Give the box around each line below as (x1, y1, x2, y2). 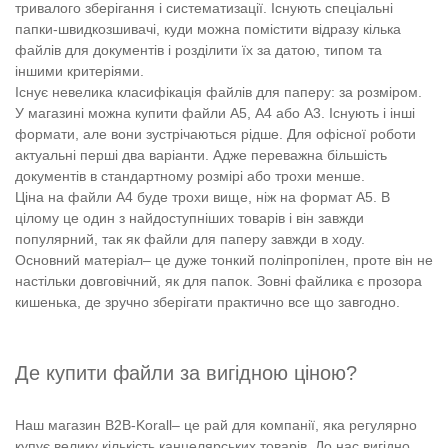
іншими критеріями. (15, 62, 144, 79)
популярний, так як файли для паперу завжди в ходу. (15, 230, 365, 247)
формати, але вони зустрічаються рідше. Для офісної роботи (15, 125, 416, 142)
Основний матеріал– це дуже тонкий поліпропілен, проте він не (15, 251, 433, 268)
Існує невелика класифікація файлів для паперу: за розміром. (15, 83, 422, 100)
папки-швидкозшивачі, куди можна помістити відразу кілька (15, 20, 401, 37)
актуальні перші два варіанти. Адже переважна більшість (15, 146, 387, 163)
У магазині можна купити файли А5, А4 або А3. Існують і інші (15, 104, 415, 121)
